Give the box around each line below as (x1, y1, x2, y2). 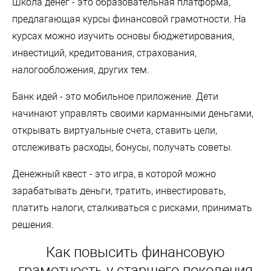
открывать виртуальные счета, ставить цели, (12, 124, 217, 136)
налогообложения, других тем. (12, 64, 149, 76)
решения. (12, 218, 54, 230)
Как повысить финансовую (46, 243, 225, 261)
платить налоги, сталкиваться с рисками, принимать (12, 201, 252, 214)
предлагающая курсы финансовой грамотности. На (12, 13, 246, 25)
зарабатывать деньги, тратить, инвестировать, (12, 184, 226, 197)
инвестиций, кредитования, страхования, (12, 47, 197, 59)
